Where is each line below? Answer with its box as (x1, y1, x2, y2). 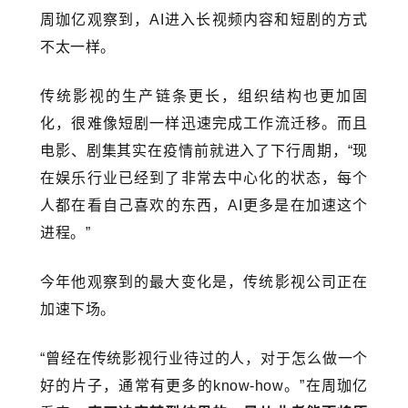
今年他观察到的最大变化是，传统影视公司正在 (40, 274, 368, 291)
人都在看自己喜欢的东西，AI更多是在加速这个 (40, 198, 368, 214)
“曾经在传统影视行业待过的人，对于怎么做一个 (40, 351, 368, 367)
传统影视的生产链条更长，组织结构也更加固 (40, 88, 368, 105)
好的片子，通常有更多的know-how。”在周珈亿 (40, 378, 368, 394)
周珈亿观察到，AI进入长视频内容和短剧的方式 (40, 12, 368, 28)
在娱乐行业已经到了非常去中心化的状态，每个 (40, 170, 368, 187)
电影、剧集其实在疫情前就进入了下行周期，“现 (40, 143, 368, 159)
